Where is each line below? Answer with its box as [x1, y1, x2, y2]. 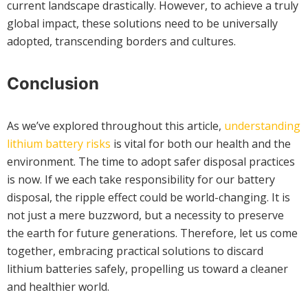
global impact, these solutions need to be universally [7, 16, 278, 32]
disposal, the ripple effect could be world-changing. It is [7, 190, 290, 206]
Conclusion [7, 74, 99, 94]
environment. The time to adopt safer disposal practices [7, 154, 295, 170]
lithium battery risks [7, 136, 111, 152]
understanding [224, 118, 300, 134]
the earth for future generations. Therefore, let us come [7, 225, 298, 241]
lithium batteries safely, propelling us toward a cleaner [7, 261, 288, 277]
